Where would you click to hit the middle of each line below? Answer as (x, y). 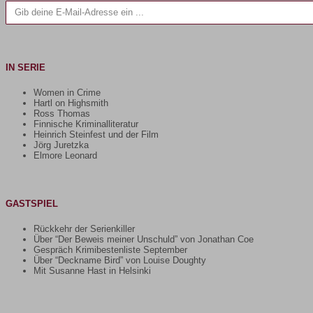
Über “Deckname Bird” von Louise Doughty (120, 260)
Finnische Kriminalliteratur (86, 124)
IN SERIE (26, 67)
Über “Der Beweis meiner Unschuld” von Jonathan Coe (144, 239)
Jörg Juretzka (61, 145)
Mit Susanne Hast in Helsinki (92, 270)
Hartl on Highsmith (71, 103)
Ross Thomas (62, 113)
